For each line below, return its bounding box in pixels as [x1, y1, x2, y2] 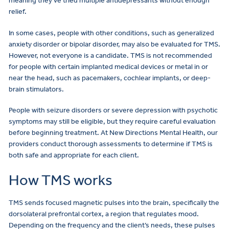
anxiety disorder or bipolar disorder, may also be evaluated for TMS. [9, 39, 220, 49]
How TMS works [9, 171, 112, 190]
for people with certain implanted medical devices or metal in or [9, 62, 208, 71]
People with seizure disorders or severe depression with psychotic [9, 106, 218, 115]
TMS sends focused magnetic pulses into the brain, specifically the [9, 198, 219, 207]
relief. [9, 7, 27, 16]
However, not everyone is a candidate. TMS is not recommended [9, 51, 212, 60]
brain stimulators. [9, 84, 64, 94]
